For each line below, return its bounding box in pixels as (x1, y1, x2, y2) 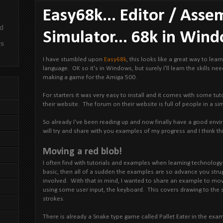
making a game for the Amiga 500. (43, 74, 137, 81)
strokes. (43, 195, 68, 202)
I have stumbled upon (43, 56, 104, 63)
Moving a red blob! (43, 146, 122, 157)
